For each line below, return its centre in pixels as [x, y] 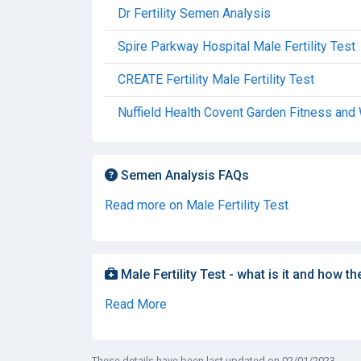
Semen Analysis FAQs [183, 175]
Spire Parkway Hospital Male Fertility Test [237, 46]
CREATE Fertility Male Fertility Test [216, 79]
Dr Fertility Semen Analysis [194, 13]
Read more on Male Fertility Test [197, 205]
